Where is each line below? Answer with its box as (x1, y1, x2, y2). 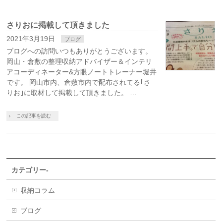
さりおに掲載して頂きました (6, 20, 110, 29)
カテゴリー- (11, 166, 49, 174)
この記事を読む (16, 112, 52, 118)
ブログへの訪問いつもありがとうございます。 (6, 47, 153, 55)
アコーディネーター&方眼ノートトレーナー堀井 (6, 67, 157, 76)
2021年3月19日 (6, 34, 55, 43)
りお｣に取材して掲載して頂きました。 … (6, 88, 137, 97)
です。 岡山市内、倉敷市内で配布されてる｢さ (6, 78, 151, 86)
